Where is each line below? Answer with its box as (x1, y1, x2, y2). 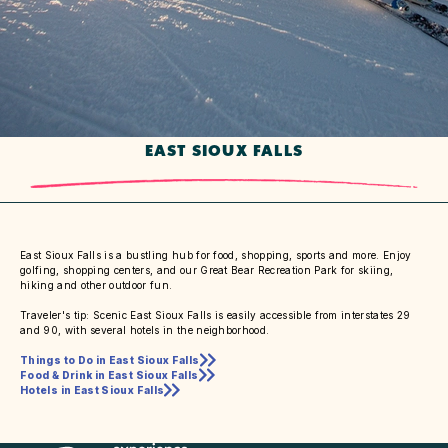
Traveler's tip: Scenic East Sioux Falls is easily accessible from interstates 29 (20, 308, 411, 321)
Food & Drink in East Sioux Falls (20, 368, 199, 381)
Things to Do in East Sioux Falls (20, 353, 200, 366)
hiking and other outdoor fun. (20, 278, 173, 291)
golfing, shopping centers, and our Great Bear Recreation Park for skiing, (20, 263, 394, 276)
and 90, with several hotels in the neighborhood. (20, 323, 270, 336)
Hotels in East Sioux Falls (20, 383, 165, 396)
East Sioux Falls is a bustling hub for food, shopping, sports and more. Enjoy (20, 248, 412, 261)
